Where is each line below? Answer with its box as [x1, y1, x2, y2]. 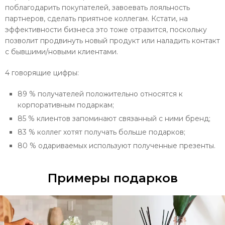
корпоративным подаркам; [18, 100, 114, 109]
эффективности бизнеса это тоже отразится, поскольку [5, 25, 207, 34]
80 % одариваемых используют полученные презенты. [18, 141, 215, 150]
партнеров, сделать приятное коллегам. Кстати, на [5, 14, 188, 23]
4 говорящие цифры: [5, 68, 79, 77]
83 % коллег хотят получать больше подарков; [18, 128, 185, 137]
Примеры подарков [47, 171, 178, 185]
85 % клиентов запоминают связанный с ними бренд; [18, 114, 210, 123]
